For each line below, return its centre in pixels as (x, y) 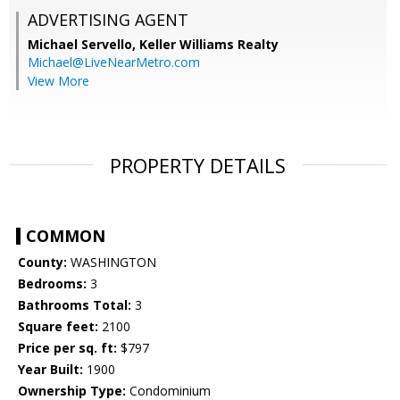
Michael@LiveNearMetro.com (114, 62)
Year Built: (50, 370)
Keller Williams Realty (209, 45)
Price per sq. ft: (67, 348)
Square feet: (58, 327)
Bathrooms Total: (75, 305)
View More (58, 81)
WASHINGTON (112, 262)
